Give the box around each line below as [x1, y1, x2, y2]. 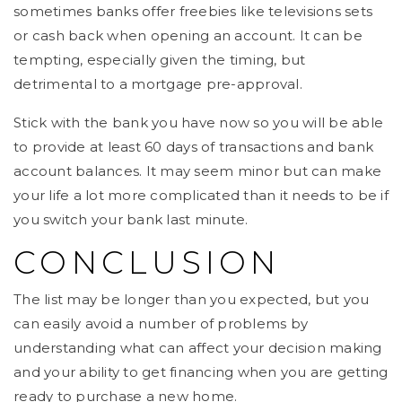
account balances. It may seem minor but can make [13, 162, 381, 180]
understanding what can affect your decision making [13, 339, 382, 357]
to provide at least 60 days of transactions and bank [13, 138, 373, 156]
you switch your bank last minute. [13, 211, 249, 229]
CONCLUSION [13, 243, 281, 283]
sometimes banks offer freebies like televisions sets [13, 3, 372, 21]
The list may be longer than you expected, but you [13, 291, 370, 309]
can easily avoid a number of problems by [13, 315, 308, 333]
